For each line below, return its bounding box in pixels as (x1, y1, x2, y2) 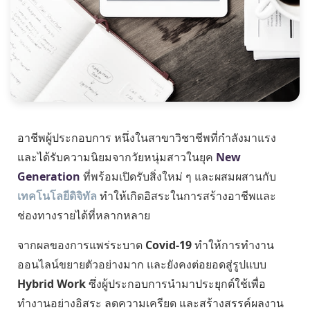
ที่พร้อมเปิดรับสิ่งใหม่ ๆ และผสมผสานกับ (80, 169, 276, 185)
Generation (17, 169, 80, 185)
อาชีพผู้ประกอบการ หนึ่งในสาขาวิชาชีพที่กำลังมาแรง (17, 130, 276, 146)
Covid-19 (145, 237, 192, 253)
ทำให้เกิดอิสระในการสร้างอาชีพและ (97, 188, 276, 204)
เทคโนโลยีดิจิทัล (17, 188, 97, 204)
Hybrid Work (17, 275, 86, 291)
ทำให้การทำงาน (192, 237, 274, 253)
